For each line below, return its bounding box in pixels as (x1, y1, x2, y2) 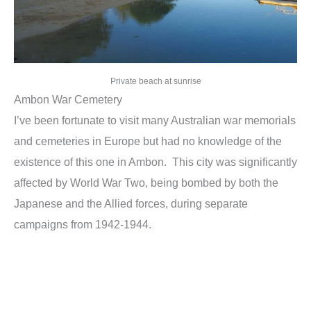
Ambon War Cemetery (14, 93, 122, 106)
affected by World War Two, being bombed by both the (14, 176, 278, 190)
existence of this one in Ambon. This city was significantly (14, 155, 297, 169)
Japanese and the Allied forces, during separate (14, 197, 248, 210)
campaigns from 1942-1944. (14, 218, 151, 231)
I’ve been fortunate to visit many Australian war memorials (14, 114, 296, 127)
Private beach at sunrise (110, 76, 201, 87)
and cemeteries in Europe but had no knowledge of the (14, 135, 282, 148)
